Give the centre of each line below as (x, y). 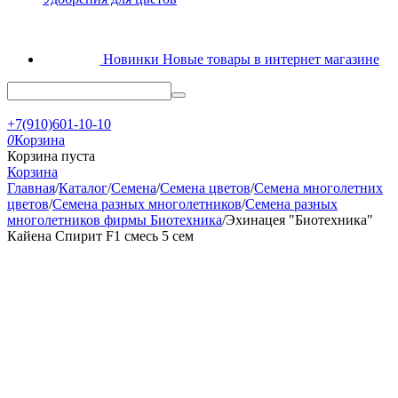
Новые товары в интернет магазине (271, 59)
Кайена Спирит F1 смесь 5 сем (100, 236)
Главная (31, 188)
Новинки (133, 59)
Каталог (83, 188)
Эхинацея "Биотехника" (299, 220)
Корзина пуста (51, 156)
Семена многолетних (318, 188)
